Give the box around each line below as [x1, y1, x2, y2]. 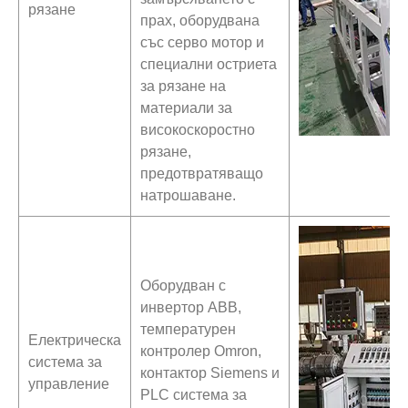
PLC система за [140, 386, 247, 403]
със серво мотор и [140, 34, 264, 50]
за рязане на [140, 77, 226, 94]
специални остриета [140, 56, 277, 72]
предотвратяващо [140, 165, 263, 181]
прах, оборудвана [140, 12, 260, 28]
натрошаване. [140, 187, 236, 203]
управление [28, 375, 109, 392]
